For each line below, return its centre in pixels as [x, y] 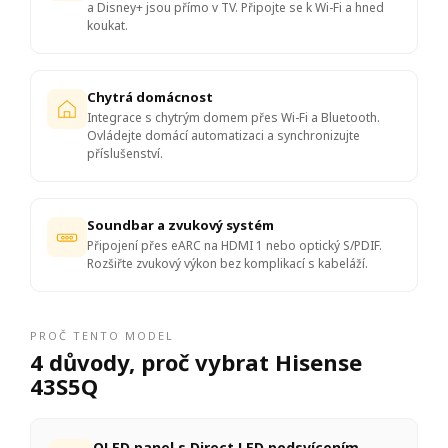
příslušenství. [125, 154]
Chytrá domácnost [150, 97]
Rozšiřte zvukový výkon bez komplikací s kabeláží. [227, 264]
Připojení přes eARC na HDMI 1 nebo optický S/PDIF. [234, 246]
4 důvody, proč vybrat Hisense [196, 362]
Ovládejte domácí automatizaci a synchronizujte [223, 136]
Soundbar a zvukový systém [180, 225]
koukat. [107, 26]
